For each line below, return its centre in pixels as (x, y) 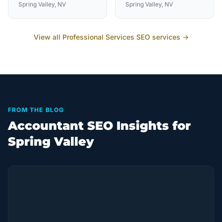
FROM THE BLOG (36, 110)
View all (48, 37)
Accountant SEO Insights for (99, 126)
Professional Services (98, 37)
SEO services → (161, 37)
